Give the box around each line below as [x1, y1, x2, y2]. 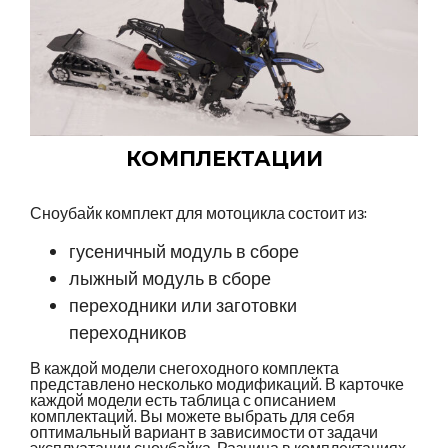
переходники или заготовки [69, 293, 298, 317]
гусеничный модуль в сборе [69, 239, 300, 263]
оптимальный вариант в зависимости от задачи [30, 422, 378, 444]
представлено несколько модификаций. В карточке [30, 374, 404, 396]
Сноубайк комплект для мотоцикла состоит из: [30, 202, 367, 224]
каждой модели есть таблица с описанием [30, 390, 336, 412]
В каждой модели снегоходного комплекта [30, 358, 339, 380]
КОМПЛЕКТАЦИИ [125, 145, 323, 171]
